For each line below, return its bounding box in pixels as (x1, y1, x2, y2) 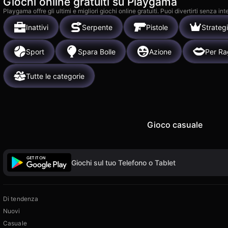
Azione (149, 47, 172, 56)
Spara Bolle (78, 47, 116, 56)
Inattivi (26, 22, 48, 32)
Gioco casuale (147, 120, 203, 130)
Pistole (146, 22, 168, 32)
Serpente (82, 22, 112, 32)
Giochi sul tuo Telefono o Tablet (71, 158, 176, 167)
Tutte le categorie (26, 71, 84, 80)
